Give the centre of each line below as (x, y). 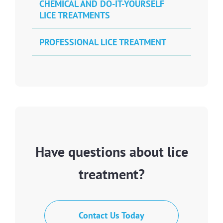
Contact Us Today (111, 215)
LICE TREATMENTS (75, 15)
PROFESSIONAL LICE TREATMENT (103, 42)
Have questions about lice (111, 151)
